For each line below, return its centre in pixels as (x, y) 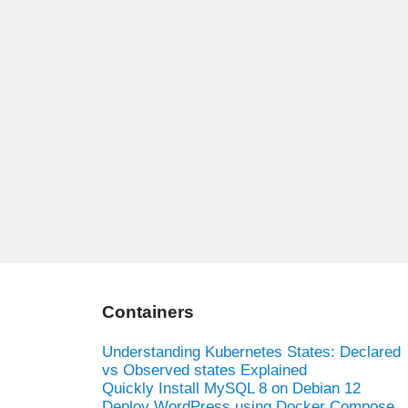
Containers (148, 311)
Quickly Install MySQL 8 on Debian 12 (231, 388)
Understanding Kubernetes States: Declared (251, 352)
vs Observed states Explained (204, 370)
